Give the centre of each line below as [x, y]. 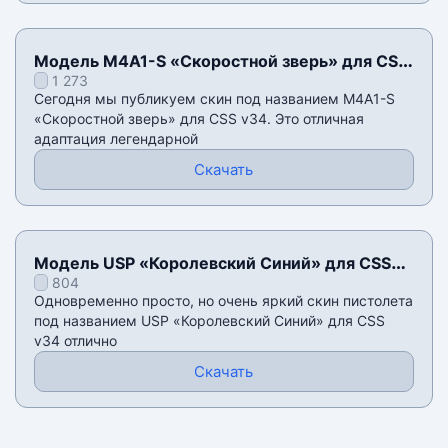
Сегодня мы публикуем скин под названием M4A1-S [214, 99]
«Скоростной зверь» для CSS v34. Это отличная [198, 119]
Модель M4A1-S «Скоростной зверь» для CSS [220, 61]
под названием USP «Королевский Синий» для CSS [209, 321]
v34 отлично [75, 341]
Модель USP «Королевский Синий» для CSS [212, 263]
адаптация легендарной [115, 139]
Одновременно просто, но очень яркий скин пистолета [223, 301]
